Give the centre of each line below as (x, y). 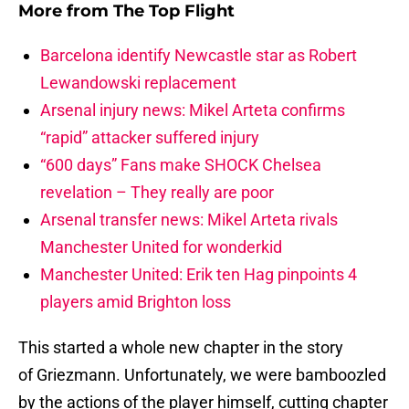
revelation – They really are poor (157, 193)
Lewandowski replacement (138, 83)
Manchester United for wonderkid (161, 247)
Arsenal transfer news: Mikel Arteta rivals (189, 220)
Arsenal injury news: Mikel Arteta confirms (193, 110)
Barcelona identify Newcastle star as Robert (199, 56)
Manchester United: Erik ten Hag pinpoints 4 (199, 275)
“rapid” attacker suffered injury (150, 138)
